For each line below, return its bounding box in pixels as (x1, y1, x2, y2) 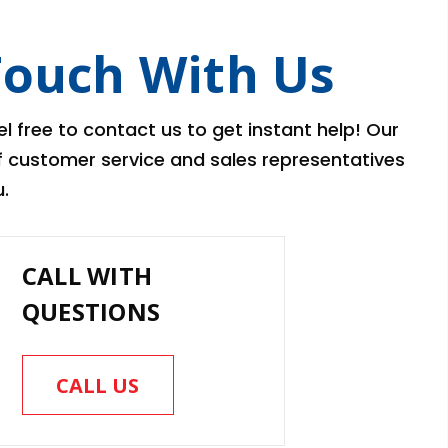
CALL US (56, 372, 140, 400)
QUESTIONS (21, 295, 161, 329)
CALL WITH (21, 259, 153, 293)
